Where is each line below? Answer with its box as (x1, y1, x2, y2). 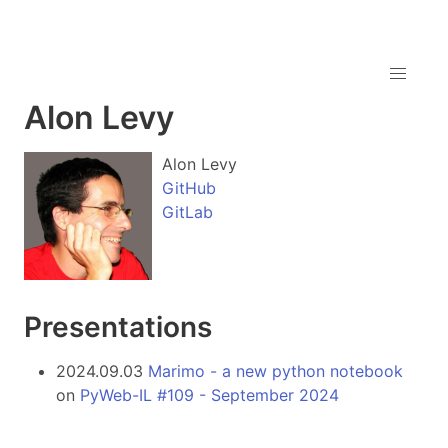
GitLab (162, 202, 213, 222)
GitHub (162, 178, 216, 198)
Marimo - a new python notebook (148, 360, 403, 381)
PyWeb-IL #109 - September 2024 (80, 384, 339, 405)
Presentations (24, 309, 212, 344)
